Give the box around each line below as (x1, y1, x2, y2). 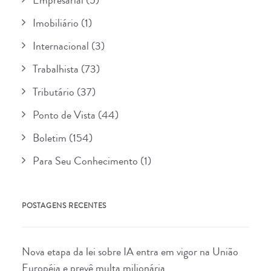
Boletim (33, 130, 67, 146)
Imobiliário (33, 15, 79, 31)
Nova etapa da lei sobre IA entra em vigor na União (22, 244, 238, 260)
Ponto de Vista (33, 107, 96, 123)
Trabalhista (33, 61, 79, 77)
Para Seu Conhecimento (33, 153, 138, 169)
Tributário (33, 84, 74, 100)
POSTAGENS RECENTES (22, 201, 106, 211)
